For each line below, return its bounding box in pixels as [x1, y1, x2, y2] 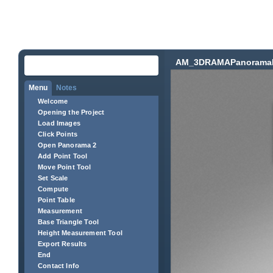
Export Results [38, 240, 87, 247]
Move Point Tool [38, 163, 91, 171]
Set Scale [38, 174, 68, 182]
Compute [38, 185, 69, 193]
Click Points [38, 130, 78, 138]
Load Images [38, 119, 80, 127]
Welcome [38, 97, 68, 105]
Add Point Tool [38, 152, 88, 160]
